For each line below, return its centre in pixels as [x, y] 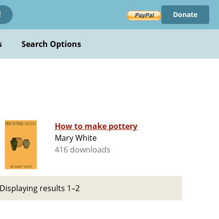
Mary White [76, 138]
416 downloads [83, 150]
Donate [185, 14]
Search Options [51, 44]
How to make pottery [96, 126]
